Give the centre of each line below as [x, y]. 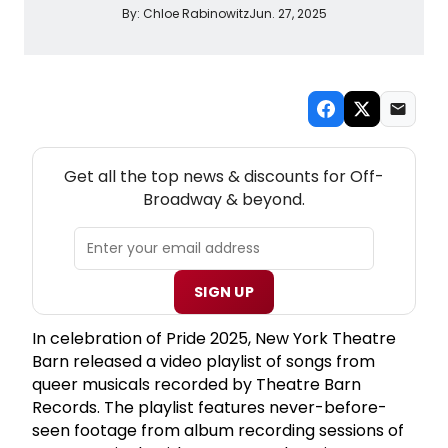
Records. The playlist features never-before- [209, 407]
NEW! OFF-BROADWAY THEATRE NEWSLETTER [224, 156]
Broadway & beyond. [224, 199]
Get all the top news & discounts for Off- [224, 176]
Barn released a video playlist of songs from [203, 361]
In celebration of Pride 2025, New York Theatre [214, 338]
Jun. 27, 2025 [287, 13]
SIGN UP [224, 291]
